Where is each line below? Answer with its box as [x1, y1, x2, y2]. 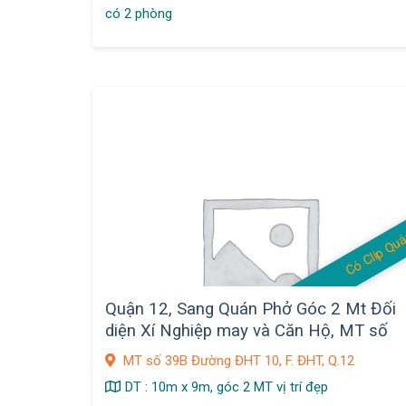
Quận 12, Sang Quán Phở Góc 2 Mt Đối [105, 299, 397, 320]
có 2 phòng [105, 5, 173, 23]
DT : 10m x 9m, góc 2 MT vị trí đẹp [125, 378, 329, 395]
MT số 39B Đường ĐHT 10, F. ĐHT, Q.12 [120, 352, 355, 369]
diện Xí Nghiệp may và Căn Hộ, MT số [105, 321, 389, 342]
